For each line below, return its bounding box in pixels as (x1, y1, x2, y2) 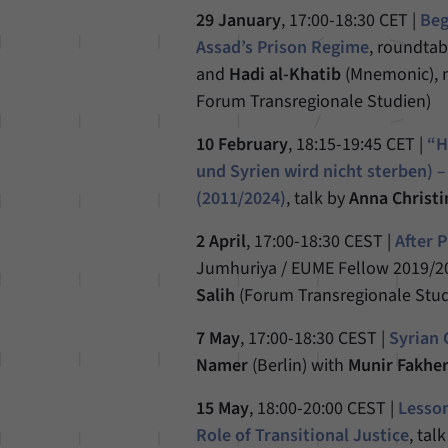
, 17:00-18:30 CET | (281, 8, 421, 33)
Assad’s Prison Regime (196, 35, 370, 60)
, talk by (286, 186, 350, 211)
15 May (196, 396, 250, 421)
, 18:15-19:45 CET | (288, 132, 428, 157)
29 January (196, 8, 282, 33)
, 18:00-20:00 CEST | (249, 396, 399, 421)
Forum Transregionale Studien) (196, 89, 432, 114)
